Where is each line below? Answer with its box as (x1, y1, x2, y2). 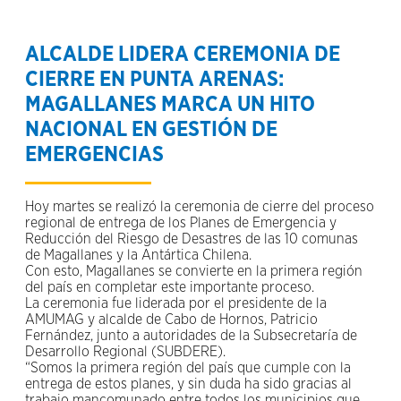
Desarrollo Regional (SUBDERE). (25, 344, 226, 359)
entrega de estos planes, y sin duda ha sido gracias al (25, 376, 352, 391)
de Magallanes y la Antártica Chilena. (25, 247, 252, 262)
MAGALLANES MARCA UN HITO (25, 93, 315, 115)
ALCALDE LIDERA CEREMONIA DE (25, 43, 340, 65)
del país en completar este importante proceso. (25, 279, 314, 294)
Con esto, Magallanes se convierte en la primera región (25, 263, 363, 278)
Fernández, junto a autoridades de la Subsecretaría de (25, 328, 357, 343)
